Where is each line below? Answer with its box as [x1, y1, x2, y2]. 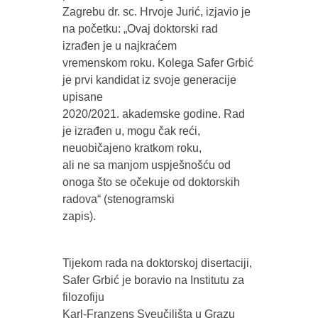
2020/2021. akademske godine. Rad [62, 108, 245, 121]
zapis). [62, 210, 96, 223]
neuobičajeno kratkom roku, [62, 142, 202, 155]
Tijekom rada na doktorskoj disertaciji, [62, 257, 252, 270]
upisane [62, 91, 103, 104]
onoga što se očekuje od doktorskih [62, 176, 240, 189]
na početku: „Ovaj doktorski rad [62, 23, 218, 35]
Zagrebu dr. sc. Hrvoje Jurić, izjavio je [62, 6, 251, 18]
